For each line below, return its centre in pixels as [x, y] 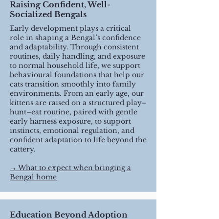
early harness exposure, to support [70, 121]
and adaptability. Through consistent [74, 47]
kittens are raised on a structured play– [78, 103]
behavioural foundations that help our [77, 75]
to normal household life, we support [75, 66]
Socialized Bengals [48, 14]
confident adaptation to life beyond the [78, 140]
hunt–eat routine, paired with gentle [74, 112]
